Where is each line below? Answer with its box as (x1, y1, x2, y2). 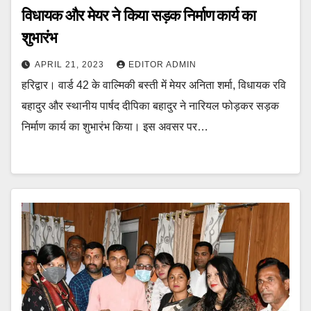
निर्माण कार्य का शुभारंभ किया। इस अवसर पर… (22, 121, 208, 133)
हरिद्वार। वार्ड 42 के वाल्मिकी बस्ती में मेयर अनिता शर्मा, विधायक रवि (22, 79, 286, 91)
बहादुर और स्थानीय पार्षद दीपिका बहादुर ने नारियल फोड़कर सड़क (22, 100, 279, 112)
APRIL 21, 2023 (35, 60, 107, 69)
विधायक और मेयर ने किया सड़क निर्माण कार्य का (22, 6, 256, 25)
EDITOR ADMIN (128, 60, 196, 69)
